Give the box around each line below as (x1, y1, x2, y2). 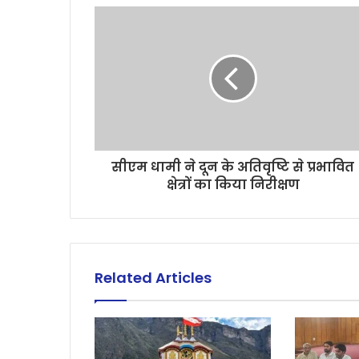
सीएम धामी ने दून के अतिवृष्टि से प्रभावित (111, 158, 354, 177)
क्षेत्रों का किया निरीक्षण (166, 175, 300, 195)
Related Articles (95, 268, 212, 288)
